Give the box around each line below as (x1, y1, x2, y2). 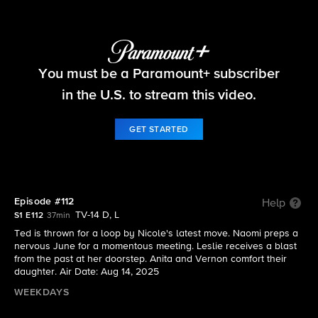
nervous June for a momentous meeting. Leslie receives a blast (14, 241, 297, 251)
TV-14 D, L (75, 210, 119, 220)
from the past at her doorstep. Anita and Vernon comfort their (14, 254, 287, 264)
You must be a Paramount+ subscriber (38, 66, 280, 81)
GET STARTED (129, 125, 189, 134)
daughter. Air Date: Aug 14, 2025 (14, 267, 159, 277)
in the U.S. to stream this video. (62, 87, 256, 102)
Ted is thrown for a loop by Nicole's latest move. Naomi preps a (14, 229, 298, 238)
